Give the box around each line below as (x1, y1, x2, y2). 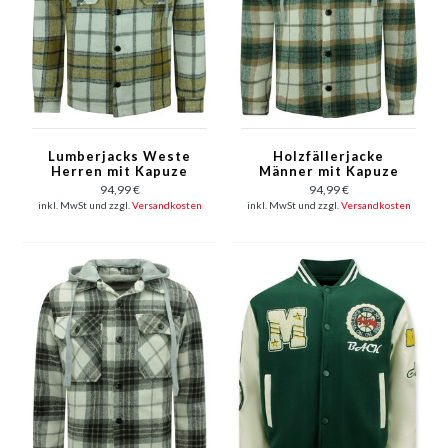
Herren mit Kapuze (51, 163, 188, 180)
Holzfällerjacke (273, 148, 384, 165)
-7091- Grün (284, 178, 373, 195)
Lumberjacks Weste (48, 148, 191, 165)
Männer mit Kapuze (258, 163, 399, 180)
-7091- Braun (72, 178, 167, 195)
